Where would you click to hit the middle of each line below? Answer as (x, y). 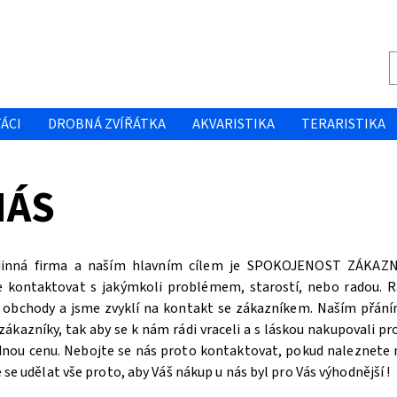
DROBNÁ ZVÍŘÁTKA (106, 124)
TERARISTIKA (343, 124)
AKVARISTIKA (233, 124)
